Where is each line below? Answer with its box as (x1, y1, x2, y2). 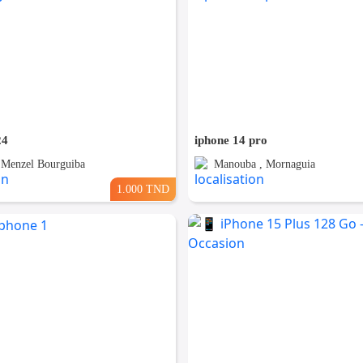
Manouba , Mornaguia (213, 158, 315, 171)
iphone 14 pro (194, 134, 267, 147)
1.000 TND (116, 182, 169, 196)
